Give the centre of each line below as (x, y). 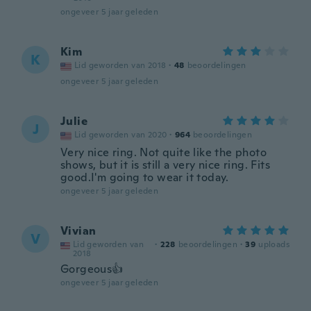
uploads (274, 244)
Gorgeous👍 (92, 269)
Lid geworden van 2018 (120, 65)
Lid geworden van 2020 (121, 135)
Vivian (78, 231)
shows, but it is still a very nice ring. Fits (165, 165)
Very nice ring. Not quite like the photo (163, 152)
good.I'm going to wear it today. (145, 177)
